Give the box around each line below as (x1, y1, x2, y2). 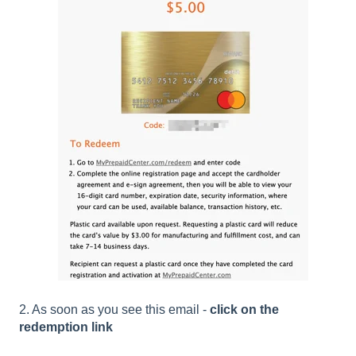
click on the (210, 302, 279, 316)
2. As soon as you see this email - (19, 302, 210, 316)
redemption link (19, 319, 116, 334)
